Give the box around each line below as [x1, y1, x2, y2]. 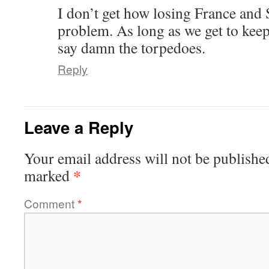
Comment [24, 195, 77, 211]
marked [24, 165, 73, 186]
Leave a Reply [24, 115, 133, 139]
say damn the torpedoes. [58, 37, 205, 58]
